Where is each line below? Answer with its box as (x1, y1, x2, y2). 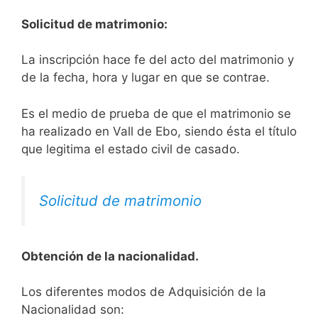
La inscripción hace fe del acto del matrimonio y (21, 53, 294, 67)
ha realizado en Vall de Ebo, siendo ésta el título (21, 124, 297, 138)
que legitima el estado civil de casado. (21, 141, 240, 156)
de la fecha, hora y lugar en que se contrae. (21, 70, 270, 85)
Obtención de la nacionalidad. (21, 248, 199, 263)
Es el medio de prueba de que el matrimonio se (21, 106, 291, 121)
